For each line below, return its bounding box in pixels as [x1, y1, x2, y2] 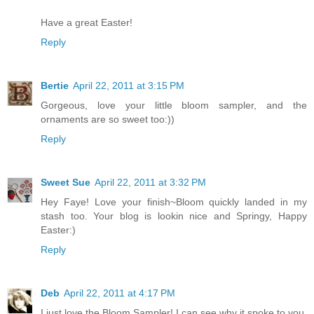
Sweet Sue [41, 177, 90, 189]
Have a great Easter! [41, 17, 132, 29]
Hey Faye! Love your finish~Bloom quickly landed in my [41, 196, 307, 208]
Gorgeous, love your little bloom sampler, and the [41, 100, 307, 111]
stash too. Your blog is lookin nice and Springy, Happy [41, 210, 307, 222]
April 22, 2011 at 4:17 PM [64, 287, 175, 299]
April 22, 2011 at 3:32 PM [95, 177, 206, 189]
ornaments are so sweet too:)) [41, 114, 175, 125]
